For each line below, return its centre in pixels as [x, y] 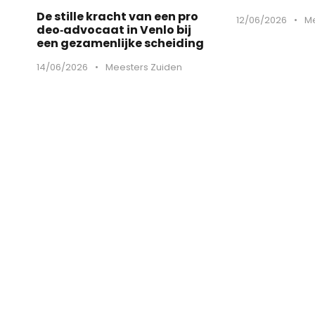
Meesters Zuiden [144, 67]
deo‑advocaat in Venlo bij [114, 30]
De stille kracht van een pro [117, 16]
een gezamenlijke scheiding [120, 43]
